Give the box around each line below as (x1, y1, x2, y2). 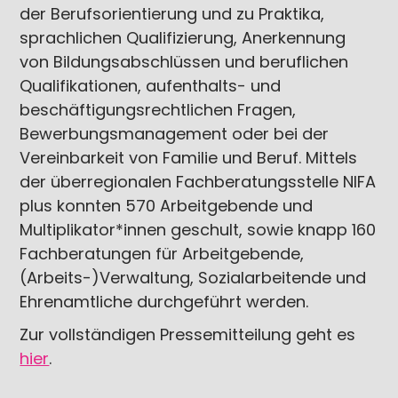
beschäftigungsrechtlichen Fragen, (20, 99, 297, 121)
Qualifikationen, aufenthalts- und (20, 75, 282, 97)
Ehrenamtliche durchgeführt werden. (20, 291, 309, 313)
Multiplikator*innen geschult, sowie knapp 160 (20, 219, 377, 241)
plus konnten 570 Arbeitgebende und (20, 195, 314, 217)
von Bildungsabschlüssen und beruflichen (20, 51, 349, 73)
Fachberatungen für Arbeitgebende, (20, 243, 305, 265)
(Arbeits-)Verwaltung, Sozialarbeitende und (20, 267, 367, 289)
